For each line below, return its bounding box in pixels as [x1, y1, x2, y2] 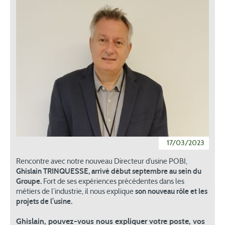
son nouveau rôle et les [135, 187, 207, 196]
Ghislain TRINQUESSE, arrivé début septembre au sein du [16, 167, 201, 176]
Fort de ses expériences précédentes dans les [42, 178, 184, 186]
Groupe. [16, 177, 42, 186]
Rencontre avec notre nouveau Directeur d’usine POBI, [16, 158, 187, 166]
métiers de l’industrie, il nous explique [16, 188, 135, 196]
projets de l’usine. [16, 197, 72, 206]
